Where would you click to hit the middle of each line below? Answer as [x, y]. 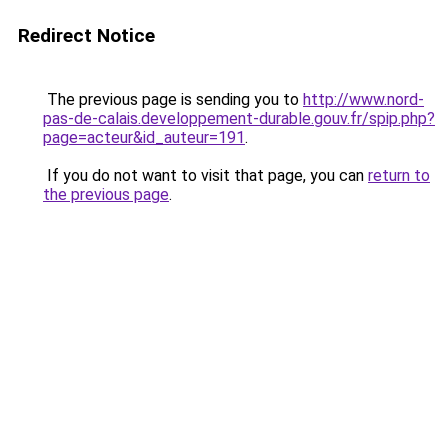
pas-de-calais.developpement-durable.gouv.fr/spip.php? [239, 118]
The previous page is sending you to [173, 99]
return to [399, 175]
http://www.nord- [363, 99]
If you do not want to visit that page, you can [205, 175]
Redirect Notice [86, 35]
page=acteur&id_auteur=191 [144, 137]
